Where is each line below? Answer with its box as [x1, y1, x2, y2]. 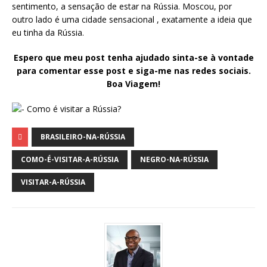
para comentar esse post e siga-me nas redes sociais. [16, 65, 251, 77]
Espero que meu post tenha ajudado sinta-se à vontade [13, 52, 254, 64]
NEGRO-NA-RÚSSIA [140, 154, 209, 165]
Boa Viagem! [107, 78, 160, 90]
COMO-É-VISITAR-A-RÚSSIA [21, 154, 119, 165]
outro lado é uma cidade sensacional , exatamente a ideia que [12, 14, 252, 26]
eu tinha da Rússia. [12, 27, 84, 39]
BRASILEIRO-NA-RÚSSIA [41, 132, 125, 142]
